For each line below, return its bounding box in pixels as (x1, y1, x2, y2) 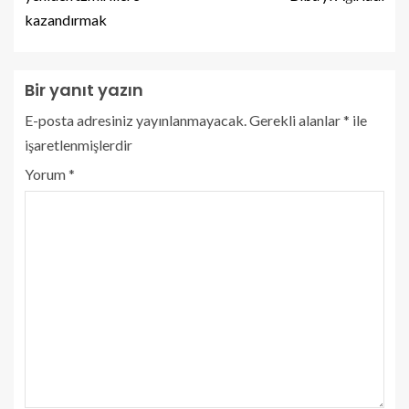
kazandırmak (25, 10, 107, 28)
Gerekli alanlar (249, 110, 343, 129)
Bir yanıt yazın (25, 78, 143, 101)
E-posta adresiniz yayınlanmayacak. (25, 110, 246, 129)
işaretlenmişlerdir (25, 135, 132, 153)
